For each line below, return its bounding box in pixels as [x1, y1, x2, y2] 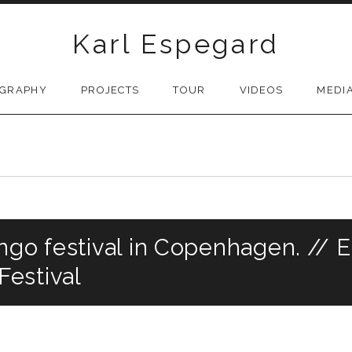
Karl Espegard [72, 28, 280, 60]
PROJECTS [80, 84, 140, 96]
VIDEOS [239, 84, 284, 96]
